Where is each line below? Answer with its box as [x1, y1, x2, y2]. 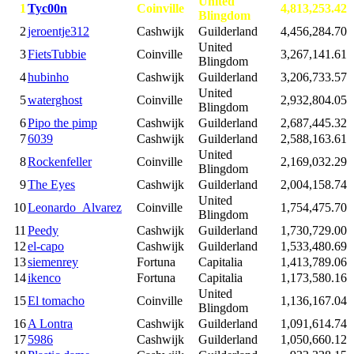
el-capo [28, 239, 64, 253]
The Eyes [28, 177, 75, 191]
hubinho [28, 70, 69, 84]
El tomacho [28, 293, 85, 307]
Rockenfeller [28, 154, 92, 168]
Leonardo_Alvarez [28, 200, 122, 214]
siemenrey [28, 254, 78, 269]
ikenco [28, 270, 61, 284]
